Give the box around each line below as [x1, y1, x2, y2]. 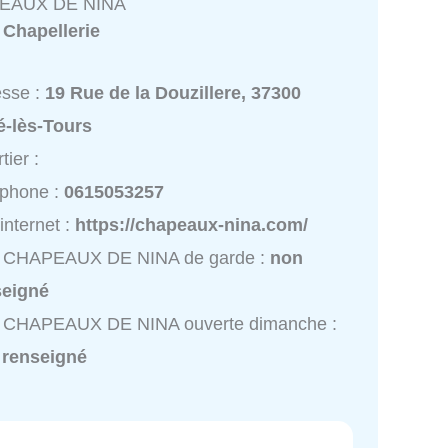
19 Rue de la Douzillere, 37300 [45, 82, 302, 103]
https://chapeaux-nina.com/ [75, 214, 309, 235]
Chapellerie [3, 20, 101, 41]
